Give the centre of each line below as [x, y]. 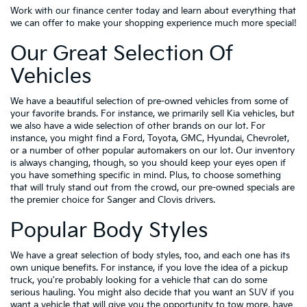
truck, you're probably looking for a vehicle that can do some [139, 280]
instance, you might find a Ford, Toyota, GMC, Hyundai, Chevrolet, [150, 138]
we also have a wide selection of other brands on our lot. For [138, 126]
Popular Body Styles [109, 231]
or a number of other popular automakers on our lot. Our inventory [152, 151]
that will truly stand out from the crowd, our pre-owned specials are [152, 188]
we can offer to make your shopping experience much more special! [153, 23]
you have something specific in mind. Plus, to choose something [146, 175]
